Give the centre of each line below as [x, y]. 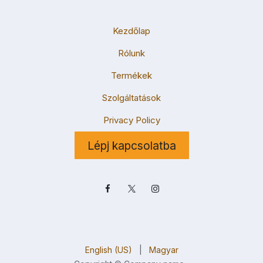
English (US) [108, 250]
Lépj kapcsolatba [131, 146]
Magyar [163, 250]
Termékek [131, 76]
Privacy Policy [131, 120]
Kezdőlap [131, 31]
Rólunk [131, 53]
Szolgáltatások [131, 98]
